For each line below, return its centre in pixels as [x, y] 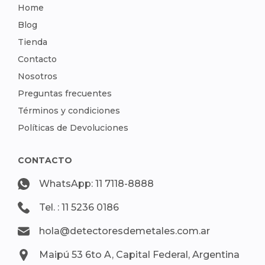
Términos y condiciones [69, 110]
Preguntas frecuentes [65, 93]
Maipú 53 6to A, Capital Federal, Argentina [139, 254]
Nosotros [38, 76]
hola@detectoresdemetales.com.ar [125, 231]
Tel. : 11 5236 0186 [79, 207]
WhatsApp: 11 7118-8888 [96, 183]
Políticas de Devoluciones [73, 127]
